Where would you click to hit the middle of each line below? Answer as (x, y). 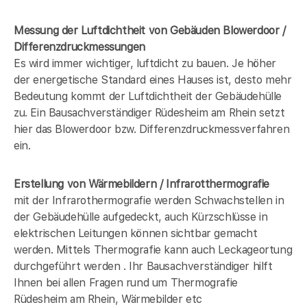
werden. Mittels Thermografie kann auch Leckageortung (153, 249)
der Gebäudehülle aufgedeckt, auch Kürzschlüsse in (141, 217)
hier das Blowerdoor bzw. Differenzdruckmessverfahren (152, 129)
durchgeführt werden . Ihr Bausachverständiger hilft (143, 266)
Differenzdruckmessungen (79, 47)
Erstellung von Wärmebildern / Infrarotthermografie (142, 184)
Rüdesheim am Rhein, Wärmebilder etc (108, 299)
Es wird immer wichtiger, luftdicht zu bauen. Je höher (145, 63)
